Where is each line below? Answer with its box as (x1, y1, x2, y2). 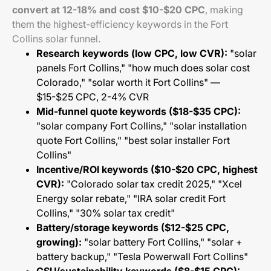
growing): (36, 236, 82, 248)
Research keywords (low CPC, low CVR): (36, 47, 227, 59)
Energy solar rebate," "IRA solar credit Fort (36, 192, 226, 204)
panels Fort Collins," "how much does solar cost (36, 62, 250, 74)
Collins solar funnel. (12, 33, 100, 45)
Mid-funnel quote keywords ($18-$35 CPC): (36, 105, 241, 117)
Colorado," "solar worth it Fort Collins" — (36, 76, 220, 88)
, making (205, 4, 243, 16)
